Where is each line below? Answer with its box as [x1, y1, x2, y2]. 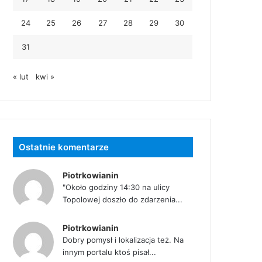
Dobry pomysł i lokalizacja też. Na [63, 235, 184, 244]
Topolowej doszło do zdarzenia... [63, 194, 183, 204]
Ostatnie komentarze [19, 141, 109, 153]
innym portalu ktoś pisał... [63, 247, 157, 257]
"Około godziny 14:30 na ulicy [63, 182, 170, 192]
